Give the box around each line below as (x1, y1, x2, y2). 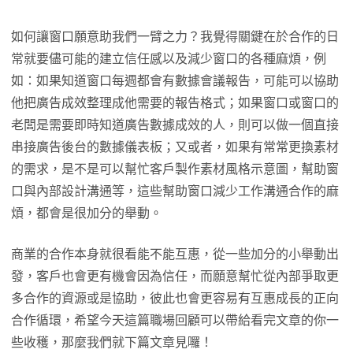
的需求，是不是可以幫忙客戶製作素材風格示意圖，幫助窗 (11, 162, 339, 176)
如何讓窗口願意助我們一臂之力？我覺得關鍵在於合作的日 (11, 30, 339, 43)
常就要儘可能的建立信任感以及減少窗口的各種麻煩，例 (11, 52, 326, 65)
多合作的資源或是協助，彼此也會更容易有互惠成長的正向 (11, 292, 339, 305)
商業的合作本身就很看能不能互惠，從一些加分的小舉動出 (11, 247, 339, 261)
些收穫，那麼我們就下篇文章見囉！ (11, 336, 213, 349)
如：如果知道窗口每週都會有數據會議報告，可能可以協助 (11, 74, 339, 87)
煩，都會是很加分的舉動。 (11, 206, 162, 220)
